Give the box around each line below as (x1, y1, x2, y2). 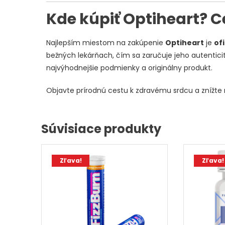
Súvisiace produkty (41, 121, 161, 138)
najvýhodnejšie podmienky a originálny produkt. (46, 63, 212, 73)
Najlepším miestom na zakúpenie (46, 38, 165, 48)
